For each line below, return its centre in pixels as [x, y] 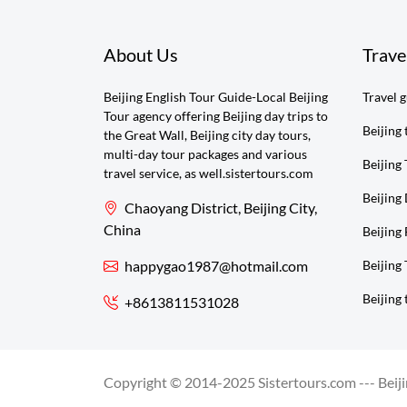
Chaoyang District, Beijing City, [219, 208]
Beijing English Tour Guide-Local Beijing [216, 97]
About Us [141, 55]
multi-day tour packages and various [205, 154]
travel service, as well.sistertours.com [208, 173]
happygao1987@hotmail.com [215, 266]
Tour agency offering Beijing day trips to [216, 116]
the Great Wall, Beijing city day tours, [207, 135]
